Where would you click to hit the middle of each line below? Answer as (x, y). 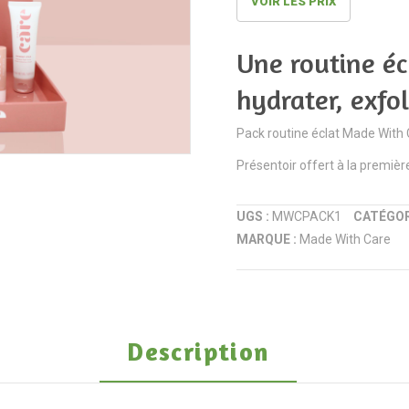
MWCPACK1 (307, 216)
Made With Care (345, 239)
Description (198, 351)
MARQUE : (268, 239)
